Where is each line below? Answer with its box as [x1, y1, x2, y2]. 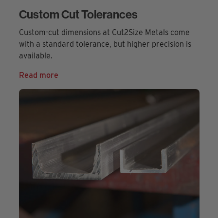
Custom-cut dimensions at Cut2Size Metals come [18, 28, 190, 37]
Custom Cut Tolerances [18, 7, 138, 22]
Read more [18, 71, 58, 80]
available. [18, 51, 53, 61]
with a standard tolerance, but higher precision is [18, 39, 191, 49]
